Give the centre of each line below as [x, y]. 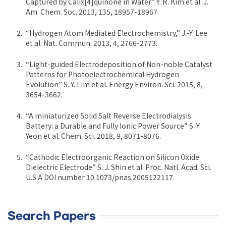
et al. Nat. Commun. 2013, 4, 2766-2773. [92, 43]
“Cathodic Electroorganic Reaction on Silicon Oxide [112, 157]
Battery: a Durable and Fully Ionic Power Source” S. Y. [113, 126]
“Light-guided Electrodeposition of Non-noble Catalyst [119, 64]
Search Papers [52, 216]
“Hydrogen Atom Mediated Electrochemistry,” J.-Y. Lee [117, 33]
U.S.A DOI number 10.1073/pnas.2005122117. [100, 177]
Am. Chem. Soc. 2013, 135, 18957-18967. [92, 12]
